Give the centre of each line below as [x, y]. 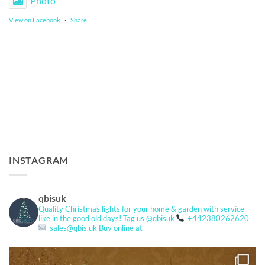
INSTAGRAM [39, 160]
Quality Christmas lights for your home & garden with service [141, 209]
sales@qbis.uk [72, 227]
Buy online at [120, 227]
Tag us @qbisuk [148, 218]
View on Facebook [35, 20]
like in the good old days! [80, 218]
